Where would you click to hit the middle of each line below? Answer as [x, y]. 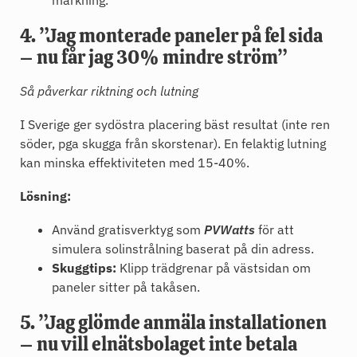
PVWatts [229, 230]
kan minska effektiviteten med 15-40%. [135, 163]
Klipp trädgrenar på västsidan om [214, 268]
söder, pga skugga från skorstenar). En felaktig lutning [173, 144]
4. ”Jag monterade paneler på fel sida [171, 36]
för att [275, 230]
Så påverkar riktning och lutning [109, 91]
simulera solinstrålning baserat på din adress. [183, 249]
